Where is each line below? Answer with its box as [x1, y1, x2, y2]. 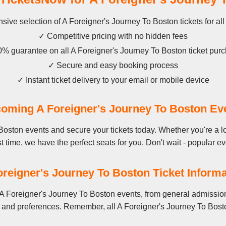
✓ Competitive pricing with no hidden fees [38, 32, 188, 40]
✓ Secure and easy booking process [48, 61, 178, 70]
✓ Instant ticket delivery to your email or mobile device [17, 76, 209, 84]
